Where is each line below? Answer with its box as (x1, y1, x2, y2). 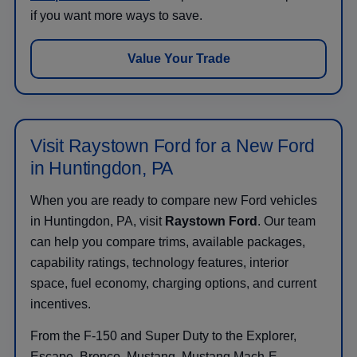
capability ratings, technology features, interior (30, 255, 288, 269)
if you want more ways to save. (30, 8, 202, 22)
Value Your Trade (127, 51, 230, 65)
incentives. (30, 296, 91, 311)
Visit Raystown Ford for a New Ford (30, 135, 316, 156)
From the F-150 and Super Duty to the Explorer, (30, 328, 296, 343)
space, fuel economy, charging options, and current (30, 276, 316, 290)
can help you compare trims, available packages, (30, 234, 305, 249)
